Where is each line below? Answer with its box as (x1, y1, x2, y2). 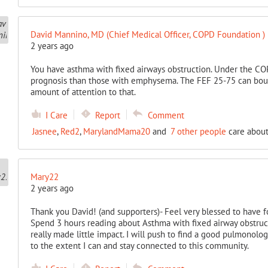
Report (95, 109, 120, 121)
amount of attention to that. (30, 86, 136, 98)
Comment (147, 109, 184, 121)
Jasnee (32, 126, 57, 138)
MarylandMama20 (83, 126, 150, 138)
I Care (45, 109, 68, 121)
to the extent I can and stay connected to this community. (30, 240, 249, 252)
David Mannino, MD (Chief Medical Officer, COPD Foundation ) (30, 29, 265, 41)
